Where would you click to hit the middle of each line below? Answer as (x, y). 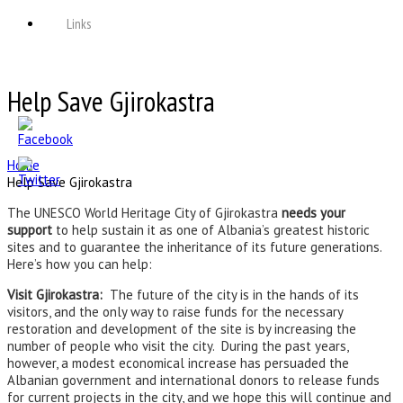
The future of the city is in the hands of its (231, 295)
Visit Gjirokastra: (55, 295)
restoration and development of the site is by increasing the (182, 329)
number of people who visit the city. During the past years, (178, 346)
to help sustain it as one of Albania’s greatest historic (211, 230)
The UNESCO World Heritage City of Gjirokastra (144, 213)
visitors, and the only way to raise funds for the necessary (175, 312)
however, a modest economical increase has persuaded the (178, 363)
